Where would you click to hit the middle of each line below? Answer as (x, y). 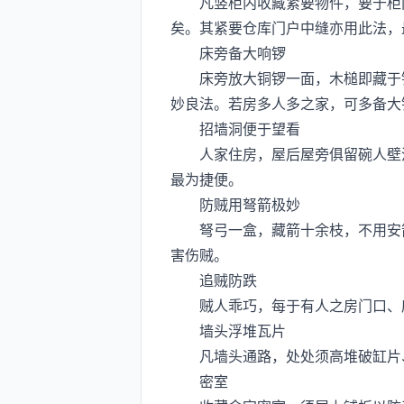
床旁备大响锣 (228, 52)
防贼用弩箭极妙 (235, 204)
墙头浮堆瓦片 (228, 330)
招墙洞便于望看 (235, 128)
